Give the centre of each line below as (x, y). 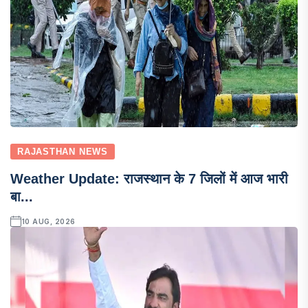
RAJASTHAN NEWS (63, 151)
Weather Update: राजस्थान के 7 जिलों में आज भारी (149, 178)
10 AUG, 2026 (48, 221)
